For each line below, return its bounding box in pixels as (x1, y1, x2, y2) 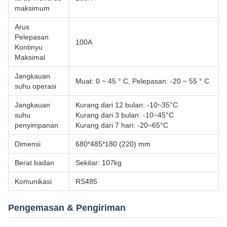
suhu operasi (15, 82, 56, 91)
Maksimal (15, 53, 45, 62)
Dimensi (15, 140, 41, 148)
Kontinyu (15, 43, 43, 52)
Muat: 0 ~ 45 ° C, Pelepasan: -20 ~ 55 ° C (75, 77, 209, 86)
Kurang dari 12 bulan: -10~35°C (75, 101, 178, 109)
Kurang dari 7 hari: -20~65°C (75, 121, 168, 130)
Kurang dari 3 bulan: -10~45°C (75, 111, 174, 120)
